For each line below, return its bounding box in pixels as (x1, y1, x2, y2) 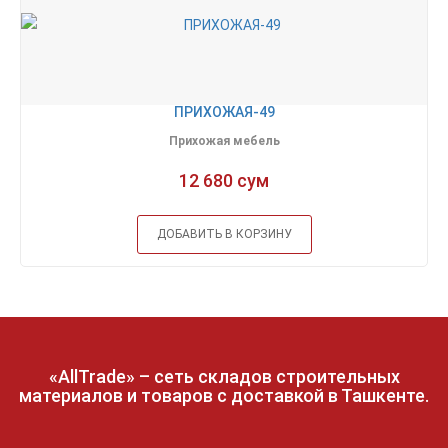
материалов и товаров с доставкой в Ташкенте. (19, 385, 429, 407)
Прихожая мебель (168, 134, 280, 149)
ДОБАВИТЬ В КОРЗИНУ (156, 227, 292, 242)
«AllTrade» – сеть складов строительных (48, 366, 400, 388)
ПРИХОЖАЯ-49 (173, 104, 275, 121)
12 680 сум (179, 170, 269, 192)
